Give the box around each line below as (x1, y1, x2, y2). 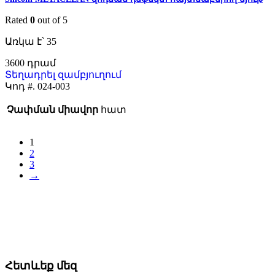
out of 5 (35, 15, 68, 26)
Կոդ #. (5, 81, 37, 92)
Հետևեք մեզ (5, 260, 77, 273)
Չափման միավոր (7, 104, 98, 115)
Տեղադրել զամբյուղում (5, 69, 122, 80)
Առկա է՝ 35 (5, 36, 56, 47)
